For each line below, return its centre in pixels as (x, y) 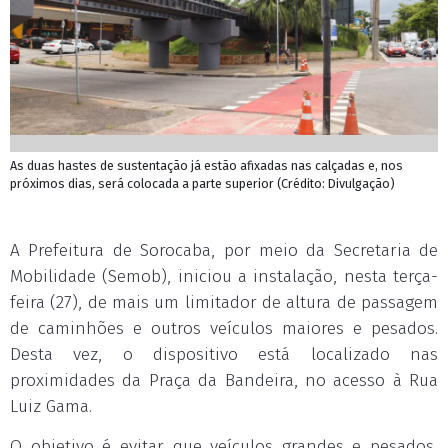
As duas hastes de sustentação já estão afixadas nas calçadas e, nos (206, 165)
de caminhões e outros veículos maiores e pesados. (224, 328)
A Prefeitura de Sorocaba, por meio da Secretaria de (224, 250)
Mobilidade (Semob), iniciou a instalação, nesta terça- (224, 276)
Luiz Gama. (51, 406)
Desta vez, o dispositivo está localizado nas (224, 354)
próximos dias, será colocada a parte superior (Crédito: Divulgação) (202, 183)
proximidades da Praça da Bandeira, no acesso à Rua (224, 380)
